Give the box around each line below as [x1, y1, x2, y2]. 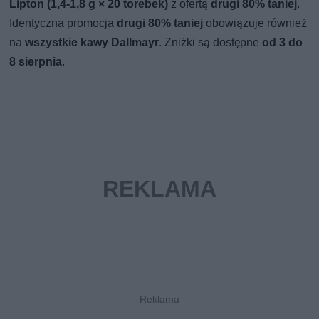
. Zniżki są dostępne [159, 35, 263, 49]
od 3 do [262, 35, 303, 49]
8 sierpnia [9, 54, 63, 68]
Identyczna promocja [9, 16, 117, 30]
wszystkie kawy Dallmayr [25, 35, 159, 49]
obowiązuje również [203, 16, 308, 30]
